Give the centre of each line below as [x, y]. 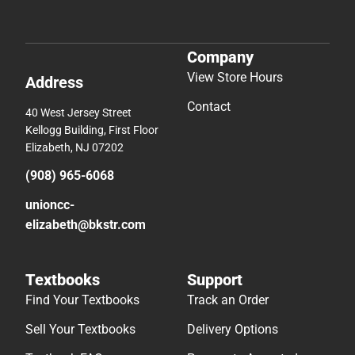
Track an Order [228, 300]
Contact [209, 106]
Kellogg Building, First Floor [92, 130]
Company [220, 57]
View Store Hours [235, 77]
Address [54, 82]
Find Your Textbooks [82, 300]
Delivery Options [233, 329]
